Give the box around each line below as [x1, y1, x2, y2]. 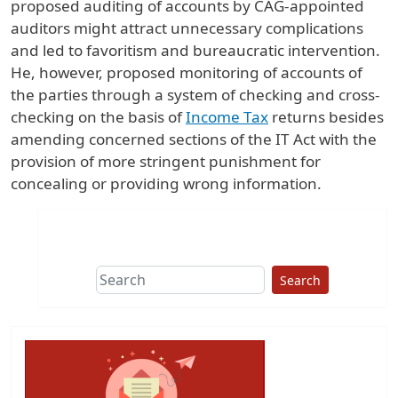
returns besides [268, 107, 384, 128]
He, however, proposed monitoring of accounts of [11, 62, 362, 84]
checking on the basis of [11, 107, 186, 128]
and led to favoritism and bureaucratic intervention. [11, 40, 380, 61]
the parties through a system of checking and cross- [11, 84, 380, 106]
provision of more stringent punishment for [11, 151, 321, 172]
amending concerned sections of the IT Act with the [11, 129, 377, 150]
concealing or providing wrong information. [11, 173, 322, 195]
